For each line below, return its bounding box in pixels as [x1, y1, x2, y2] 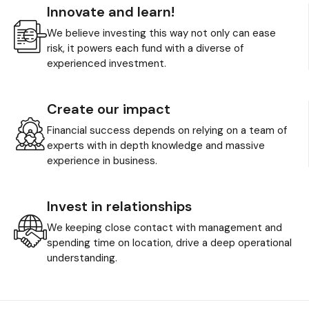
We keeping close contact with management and [47, 221, 282, 235]
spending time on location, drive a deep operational [47, 236, 292, 250]
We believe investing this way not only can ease [47, 26, 276, 40]
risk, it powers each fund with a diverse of [47, 41, 243, 55]
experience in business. [47, 154, 157, 168]
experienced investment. [47, 57, 166, 70]
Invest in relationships [47, 197, 192, 215]
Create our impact [47, 100, 170, 118]
